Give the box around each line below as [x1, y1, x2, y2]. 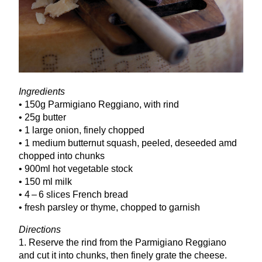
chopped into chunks [19, 150, 105, 161]
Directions [19, 224, 61, 235]
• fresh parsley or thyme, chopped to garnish [19, 202, 200, 212]
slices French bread [44, 189, 128, 199]
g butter [35, 112, 66, 122]
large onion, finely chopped [30, 125, 144, 135]
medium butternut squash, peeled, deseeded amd [30, 137, 237, 148]
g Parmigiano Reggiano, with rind [40, 99, 179, 109]
